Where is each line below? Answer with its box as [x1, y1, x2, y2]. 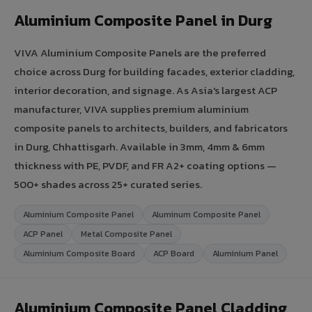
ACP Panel [23, 227, 63, 240]
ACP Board [153, 247, 194, 260]
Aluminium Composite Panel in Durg [14, 8, 272, 32]
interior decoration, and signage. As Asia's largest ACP [14, 81, 277, 98]
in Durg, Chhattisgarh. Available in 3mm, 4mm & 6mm [14, 138, 265, 155]
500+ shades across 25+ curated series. [14, 175, 202, 192]
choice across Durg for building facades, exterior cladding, [14, 63, 295, 79]
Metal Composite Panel [81, 227, 172, 240]
